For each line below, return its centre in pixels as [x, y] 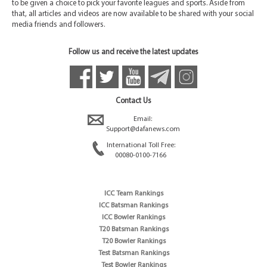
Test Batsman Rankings [133, 254]
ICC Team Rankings [133, 194]
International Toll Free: [141, 146]
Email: [143, 119]
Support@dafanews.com [143, 130]
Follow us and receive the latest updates [133, 52]
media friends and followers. [58, 25]
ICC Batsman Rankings [133, 206]
